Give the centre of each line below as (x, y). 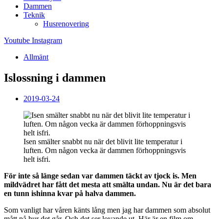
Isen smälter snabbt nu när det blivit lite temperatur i (103, 141)
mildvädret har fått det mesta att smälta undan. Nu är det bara (108, 184)
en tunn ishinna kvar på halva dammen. (70, 193)
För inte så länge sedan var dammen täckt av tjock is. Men (100, 175)
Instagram (47, 40)
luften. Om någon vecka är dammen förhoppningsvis (105, 150)
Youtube (17, 40)
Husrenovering (66, 24)
